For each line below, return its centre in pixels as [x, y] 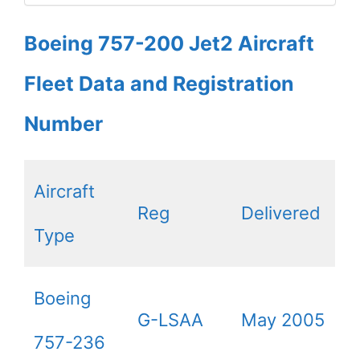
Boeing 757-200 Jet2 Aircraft [169, 43]
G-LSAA [170, 319]
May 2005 [283, 319]
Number [63, 123]
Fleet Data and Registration [159, 83]
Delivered [281, 213]
